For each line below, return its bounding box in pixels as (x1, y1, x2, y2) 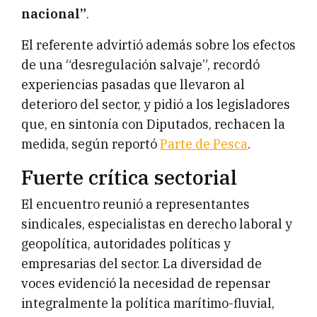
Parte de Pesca (160, 135, 248, 152)
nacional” (21, 5, 86, 22)
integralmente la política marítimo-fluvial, (21, 294, 275, 311)
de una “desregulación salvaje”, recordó (21, 56, 260, 73)
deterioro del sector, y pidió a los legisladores (21, 96, 290, 113)
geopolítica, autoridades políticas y (21, 235, 231, 252)
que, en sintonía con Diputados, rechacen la (21, 115, 285, 132)
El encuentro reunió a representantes (21, 195, 250, 212)
